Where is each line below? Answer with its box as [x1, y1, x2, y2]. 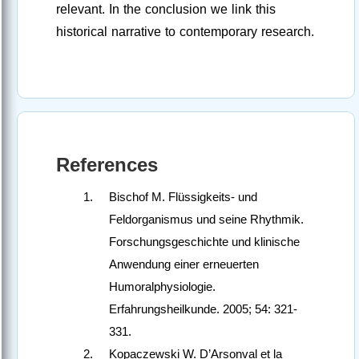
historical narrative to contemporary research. [56, 25, 314, 39]
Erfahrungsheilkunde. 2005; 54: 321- [109, 302, 297, 317]
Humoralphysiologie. [109, 280, 216, 294]
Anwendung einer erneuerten [109, 257, 259, 272]
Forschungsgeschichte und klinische [109, 235, 300, 249]
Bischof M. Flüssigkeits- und [109, 190, 257, 204]
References [56, 154, 158, 176]
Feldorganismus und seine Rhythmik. [109, 212, 304, 227]
